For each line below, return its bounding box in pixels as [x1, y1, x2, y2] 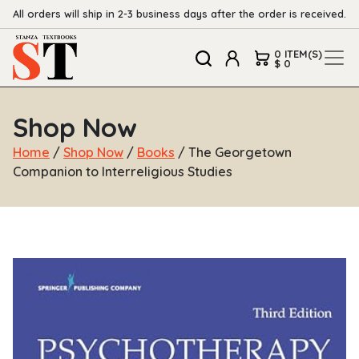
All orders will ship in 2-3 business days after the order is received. [13, 7, 346, 20]
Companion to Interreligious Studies [13, 163, 232, 180]
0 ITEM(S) [274, 46, 322, 60]
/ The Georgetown [175, 144, 292, 161]
